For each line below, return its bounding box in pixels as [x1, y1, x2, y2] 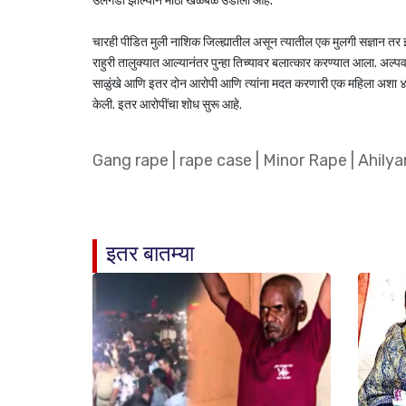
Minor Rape [263, 150, 347, 170]
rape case [179, 150, 252, 170]
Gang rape [92, 150, 169, 170]
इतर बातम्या [106, 241, 194, 266]
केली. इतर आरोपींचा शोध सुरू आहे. [92, 97, 242, 112]
